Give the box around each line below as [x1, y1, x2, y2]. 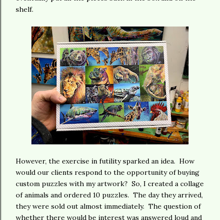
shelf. [16, 5, 33, 14]
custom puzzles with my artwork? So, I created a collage [16, 179, 204, 188]
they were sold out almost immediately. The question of [16, 202, 201, 211]
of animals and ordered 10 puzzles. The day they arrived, [16, 191, 203, 199]
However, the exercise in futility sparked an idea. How [16, 157, 194, 165]
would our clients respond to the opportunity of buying [16, 168, 199, 177]
